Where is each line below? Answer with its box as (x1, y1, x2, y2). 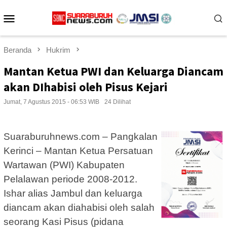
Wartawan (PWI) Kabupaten (4, 160, 125, 171)
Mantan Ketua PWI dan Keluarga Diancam (4, 63, 223, 80)
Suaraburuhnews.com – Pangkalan (4, 131, 158, 142)
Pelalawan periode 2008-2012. (4, 174, 137, 185)
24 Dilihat (104, 98, 131, 106)
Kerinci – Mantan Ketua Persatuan (4, 145, 153, 157)
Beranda (4, 46, 31, 54)
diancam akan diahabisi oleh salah (4, 202, 155, 213)
